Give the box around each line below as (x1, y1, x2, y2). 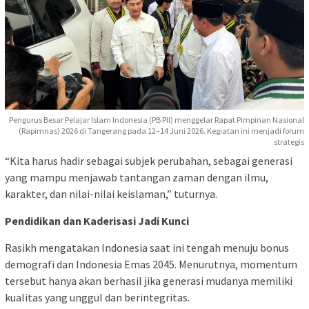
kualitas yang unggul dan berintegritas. (5, 290, 190, 305)
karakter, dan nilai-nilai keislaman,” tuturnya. (5, 187, 217, 201)
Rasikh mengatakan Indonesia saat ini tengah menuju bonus (5, 241, 289, 255)
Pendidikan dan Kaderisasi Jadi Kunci (5, 214, 189, 228)
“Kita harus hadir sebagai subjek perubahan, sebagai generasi (5, 154, 292, 168)
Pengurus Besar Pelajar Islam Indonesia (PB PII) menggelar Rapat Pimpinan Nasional (9, 114, 304, 126)
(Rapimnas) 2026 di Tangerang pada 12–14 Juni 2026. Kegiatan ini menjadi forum (19, 126, 304, 137)
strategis (274, 137, 304, 148)
